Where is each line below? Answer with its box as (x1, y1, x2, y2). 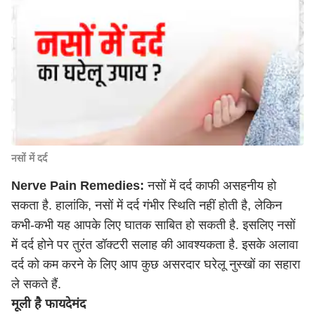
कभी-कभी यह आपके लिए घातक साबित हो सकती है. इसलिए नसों (11, 218, 295, 232)
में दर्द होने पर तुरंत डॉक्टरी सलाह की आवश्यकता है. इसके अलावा (11, 238, 298, 252)
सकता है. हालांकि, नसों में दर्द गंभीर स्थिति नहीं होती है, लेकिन (11, 198, 282, 212)
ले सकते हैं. (11, 277, 61, 291)
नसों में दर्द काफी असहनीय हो (144, 179, 276, 193)
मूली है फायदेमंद (11, 297, 86, 311)
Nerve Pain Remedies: (11, 179, 144, 193)
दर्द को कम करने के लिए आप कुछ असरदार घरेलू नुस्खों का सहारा (11, 257, 300, 271)
